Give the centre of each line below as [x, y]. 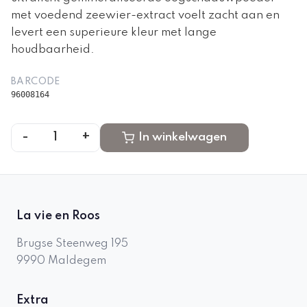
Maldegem [77, 261]
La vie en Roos [58, 216]
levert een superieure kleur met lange [114, 32]
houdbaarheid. [53, 49]
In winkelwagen [183, 137]
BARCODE [36, 81]
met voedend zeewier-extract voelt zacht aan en [145, 15]
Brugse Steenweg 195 [72, 244]
